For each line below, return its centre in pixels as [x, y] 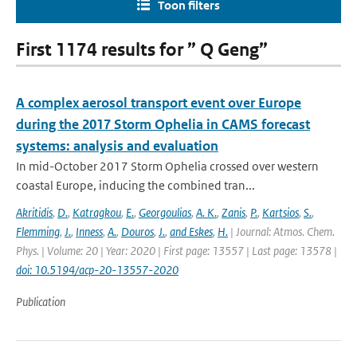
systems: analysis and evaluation [117, 146]
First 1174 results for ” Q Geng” [142, 50]
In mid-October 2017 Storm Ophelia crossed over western [167, 166]
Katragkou [97, 212]
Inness [89, 231]
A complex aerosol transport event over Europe [159, 103]
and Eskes [191, 231]
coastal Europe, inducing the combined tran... [135, 185]
